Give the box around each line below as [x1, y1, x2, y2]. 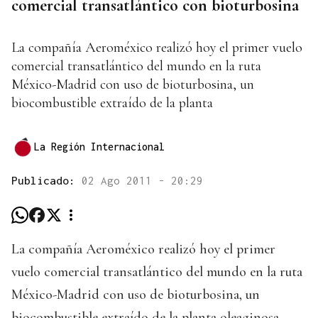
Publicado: [11, 174, 82, 187]
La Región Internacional [34, 141, 165, 153]
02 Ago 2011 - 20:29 [82, 174, 203, 187]
